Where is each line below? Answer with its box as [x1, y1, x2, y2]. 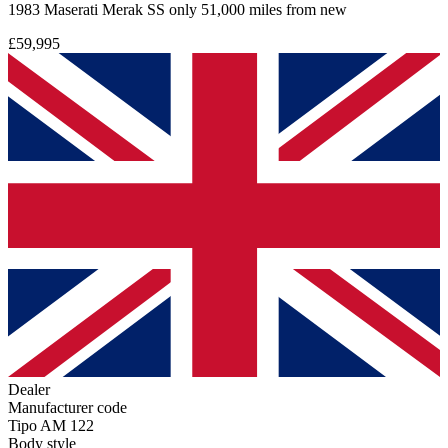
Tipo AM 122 [8, 417, 94, 435]
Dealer [8, 381, 50, 399]
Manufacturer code [8, 399, 127, 417]
